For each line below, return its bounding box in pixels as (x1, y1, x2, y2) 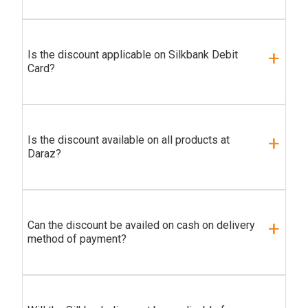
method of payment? (27, 232, 126, 246)
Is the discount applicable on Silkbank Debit (27, 48, 238, 62)
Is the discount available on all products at (27, 133, 230, 147)
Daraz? (27, 147, 61, 161)
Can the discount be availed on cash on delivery (27, 219, 255, 232)
